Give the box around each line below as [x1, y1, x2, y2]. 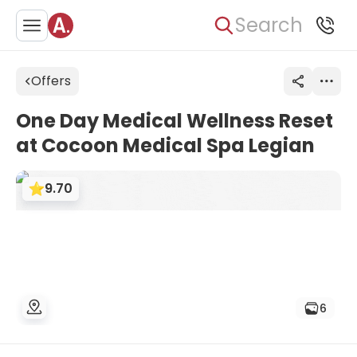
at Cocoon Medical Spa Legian [16, 132, 315, 159]
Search [235, 11, 303, 38]
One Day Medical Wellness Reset [16, 108, 333, 134]
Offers [31, 72, 71, 90]
